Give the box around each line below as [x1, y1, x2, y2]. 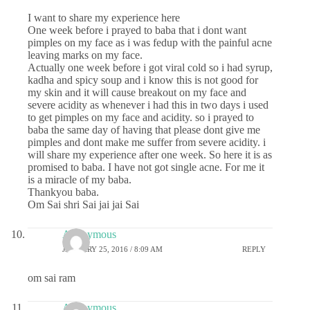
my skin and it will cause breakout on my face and [28, 86, 246, 98]
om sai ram [28, 271, 75, 284]
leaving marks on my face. [28, 48, 143, 61]
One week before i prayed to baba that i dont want [28, 24, 246, 36]
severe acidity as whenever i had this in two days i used [28, 98, 268, 111]
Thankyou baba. [28, 185, 99, 198]
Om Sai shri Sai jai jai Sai [28, 198, 139, 210]
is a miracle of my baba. [28, 173, 131, 185]
